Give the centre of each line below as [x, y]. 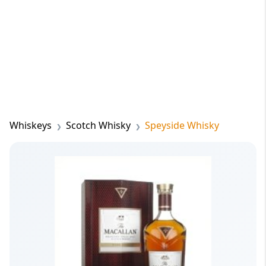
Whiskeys [31, 125]
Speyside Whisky [182, 125]
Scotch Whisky [98, 125]
